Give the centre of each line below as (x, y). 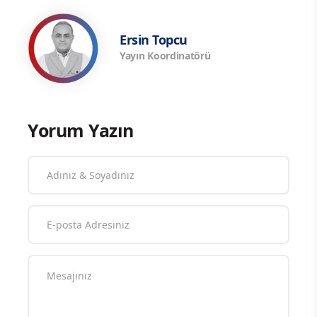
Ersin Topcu (154, 40)
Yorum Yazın (81, 130)
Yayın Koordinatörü (165, 56)
